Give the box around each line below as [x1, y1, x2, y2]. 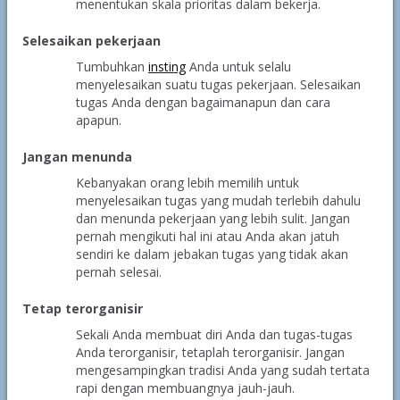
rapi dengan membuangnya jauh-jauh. [75, 379, 295, 396]
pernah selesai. [75, 263, 162, 280]
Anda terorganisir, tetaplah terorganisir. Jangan [75, 344, 345, 361]
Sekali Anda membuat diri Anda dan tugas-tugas [75, 326, 353, 343]
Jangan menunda [21, 148, 132, 165]
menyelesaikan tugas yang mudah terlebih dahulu [75, 192, 361, 209]
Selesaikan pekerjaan [21, 32, 161, 49]
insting [147, 58, 186, 75]
